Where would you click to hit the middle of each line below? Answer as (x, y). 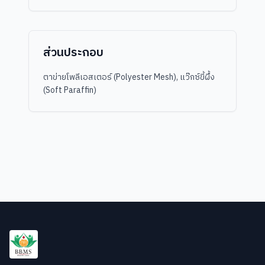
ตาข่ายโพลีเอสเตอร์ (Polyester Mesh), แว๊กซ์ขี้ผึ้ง (129, 77)
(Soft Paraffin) (70, 90)
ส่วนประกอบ (73, 53)
